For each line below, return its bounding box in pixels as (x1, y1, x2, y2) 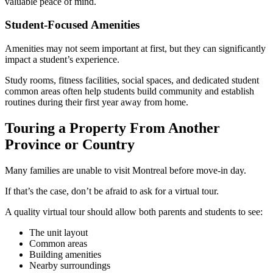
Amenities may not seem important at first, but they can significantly (5, 43, 266, 54)
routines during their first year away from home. (5, 97, 188, 108)
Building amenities (29, 249, 101, 260)
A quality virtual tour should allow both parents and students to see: (5, 206, 263, 217)
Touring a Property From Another (5, 119, 220, 136)
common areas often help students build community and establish (5, 86, 254, 97)
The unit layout (29, 227, 88, 238)
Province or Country (5, 136, 135, 152)
